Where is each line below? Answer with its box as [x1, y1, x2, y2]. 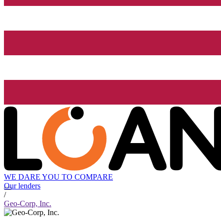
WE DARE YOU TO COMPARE [4, 173, 113, 182]
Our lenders [4, 182, 40, 190]
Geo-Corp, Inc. [4, 199, 51, 208]
